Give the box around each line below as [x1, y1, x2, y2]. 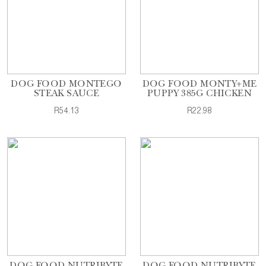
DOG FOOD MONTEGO [11, 80, 122, 90]
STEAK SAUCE [33, 90, 100, 99]
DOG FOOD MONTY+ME [142, 80, 257, 90]
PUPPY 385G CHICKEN [147, 90, 252, 99]
